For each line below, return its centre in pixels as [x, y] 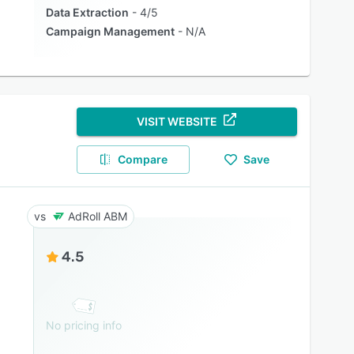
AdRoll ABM [97, 216]
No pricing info [83, 325]
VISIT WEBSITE [177, 121]
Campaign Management [110, 31]
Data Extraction [87, 12]
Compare [143, 159]
